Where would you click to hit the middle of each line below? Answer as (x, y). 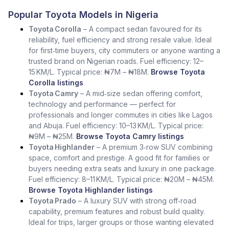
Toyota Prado (52, 201)
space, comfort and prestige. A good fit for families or (119, 158)
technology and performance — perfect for (102, 104)
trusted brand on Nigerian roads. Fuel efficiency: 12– (116, 61)
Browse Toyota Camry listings (130, 136)
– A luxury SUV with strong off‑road (136, 201)
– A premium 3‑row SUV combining (154, 147)
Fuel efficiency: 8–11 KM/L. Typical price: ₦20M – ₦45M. (121, 179)
